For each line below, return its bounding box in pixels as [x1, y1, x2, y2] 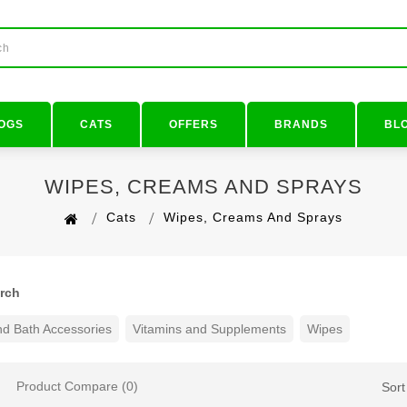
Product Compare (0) [16, 378, 138, 393]
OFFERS [169, 118, 218, 131]
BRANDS [274, 118, 328, 131]
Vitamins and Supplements [133, 321, 286, 336]
